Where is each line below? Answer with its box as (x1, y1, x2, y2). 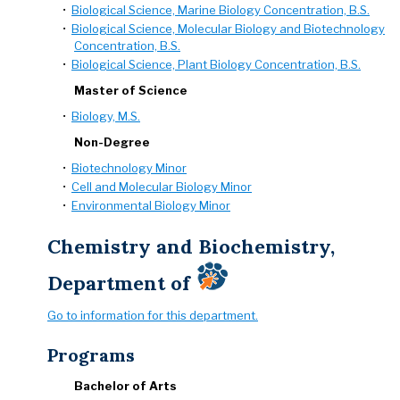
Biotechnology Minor (71, 161, 187, 175)
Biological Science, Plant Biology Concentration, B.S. (71, 57, 361, 71)
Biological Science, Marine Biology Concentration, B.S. (71, 3, 370, 17)
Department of (47, 271, 196, 296)
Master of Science (74, 83, 187, 97)
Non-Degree (74, 135, 150, 149)
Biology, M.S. (71, 109, 140, 123)
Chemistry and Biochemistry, (47, 234, 335, 259)
